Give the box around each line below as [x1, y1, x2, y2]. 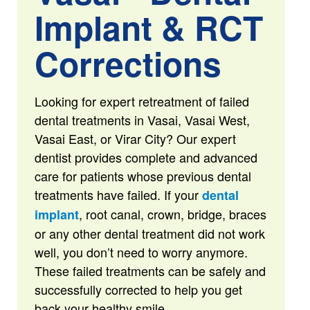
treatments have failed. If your [34, 185, 202, 203]
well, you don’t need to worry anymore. [34, 243, 248, 261]
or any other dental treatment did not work [34, 224, 265, 242]
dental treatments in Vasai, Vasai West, [34, 111, 250, 129]
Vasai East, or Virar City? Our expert [34, 129, 236, 147]
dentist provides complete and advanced [34, 148, 257, 166]
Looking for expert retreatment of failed [34, 92, 249, 110]
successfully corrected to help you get [34, 280, 242, 298]
